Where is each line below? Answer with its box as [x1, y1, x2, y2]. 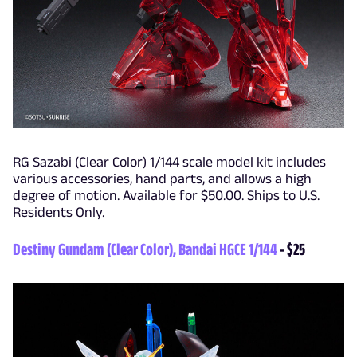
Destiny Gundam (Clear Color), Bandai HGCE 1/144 [13, 239, 277, 258]
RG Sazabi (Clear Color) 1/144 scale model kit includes [13, 154, 326, 170]
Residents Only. [13, 204, 104, 220]
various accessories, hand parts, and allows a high [13, 171, 312, 186]
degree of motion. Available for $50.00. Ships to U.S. [13, 187, 320, 203]
